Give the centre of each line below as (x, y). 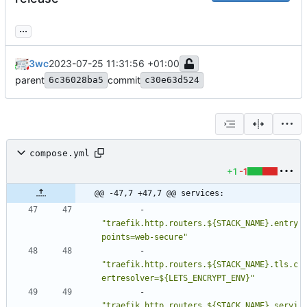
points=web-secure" (145, 237)
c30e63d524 (172, 80)
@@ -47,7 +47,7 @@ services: (159, 194)
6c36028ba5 (76, 80)
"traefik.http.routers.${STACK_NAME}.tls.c (200, 265)
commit (124, 80)
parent (30, 80)
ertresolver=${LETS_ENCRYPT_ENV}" (178, 279)
